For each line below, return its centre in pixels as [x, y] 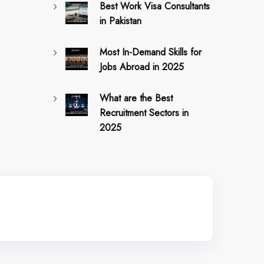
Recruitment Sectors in [144, 113]
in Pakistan [121, 21]
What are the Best [136, 98]
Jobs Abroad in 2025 [142, 67]
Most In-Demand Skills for [151, 52]
